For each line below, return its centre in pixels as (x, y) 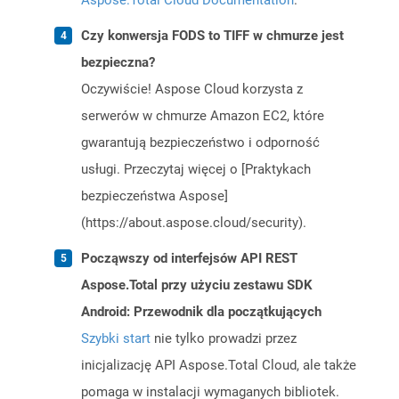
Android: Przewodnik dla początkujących (201, 312)
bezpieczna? (118, 63)
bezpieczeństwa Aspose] (155, 196)
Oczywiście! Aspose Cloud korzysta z (192, 90)
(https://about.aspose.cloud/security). (194, 223)
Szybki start (116, 339)
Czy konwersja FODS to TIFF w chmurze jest (212, 36)
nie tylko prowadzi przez (224, 339)
